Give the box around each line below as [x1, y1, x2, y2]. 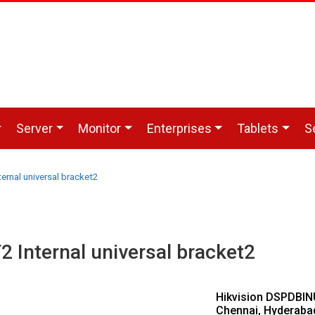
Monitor [78, 121, 122, 136]
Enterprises [146, 121, 212, 136]
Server [16, 121, 53, 136]
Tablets [237, 121, 279, 136]
